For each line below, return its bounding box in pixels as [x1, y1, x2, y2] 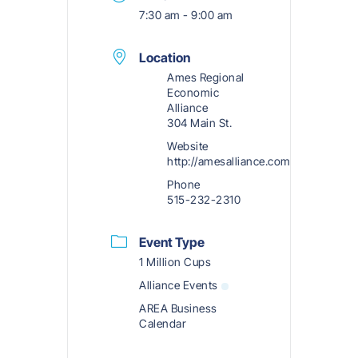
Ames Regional [167, 70, 245, 85]
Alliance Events [139, 278, 218, 292]
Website [167, 139, 209, 153]
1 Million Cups [139, 255, 211, 269]
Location [139, 50, 190, 66]
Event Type [139, 234, 205, 251]
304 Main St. [167, 116, 232, 130]
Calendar [139, 316, 186, 331]
